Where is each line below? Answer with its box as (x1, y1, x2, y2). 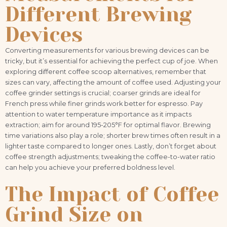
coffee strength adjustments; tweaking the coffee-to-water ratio (5, 153, 215, 161)
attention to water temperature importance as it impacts (5, 110, 192, 119)
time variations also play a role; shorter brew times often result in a (5, 132, 220, 140)
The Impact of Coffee (5, 182, 219, 206)
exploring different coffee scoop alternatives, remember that (5, 68, 206, 76)
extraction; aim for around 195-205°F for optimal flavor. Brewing (5, 121, 211, 129)
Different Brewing (5, 3, 192, 27)
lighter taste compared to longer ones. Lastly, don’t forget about (5, 142, 216, 150)
